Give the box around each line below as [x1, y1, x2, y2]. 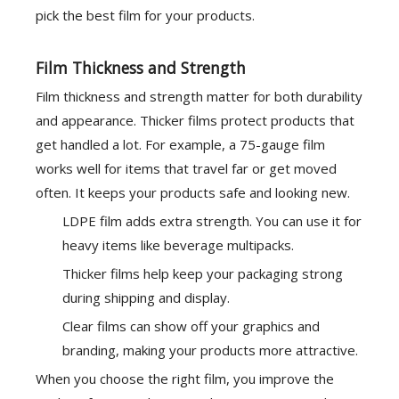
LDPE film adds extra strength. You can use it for [62, 212, 362, 230]
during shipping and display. [62, 289, 230, 306]
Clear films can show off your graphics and [62, 317, 320, 335]
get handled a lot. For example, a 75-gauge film [36, 135, 325, 153]
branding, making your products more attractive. [62, 341, 358, 359]
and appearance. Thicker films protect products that [36, 111, 354, 129]
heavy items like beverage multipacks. [62, 236, 294, 254]
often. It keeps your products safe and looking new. [36, 183, 350, 201]
